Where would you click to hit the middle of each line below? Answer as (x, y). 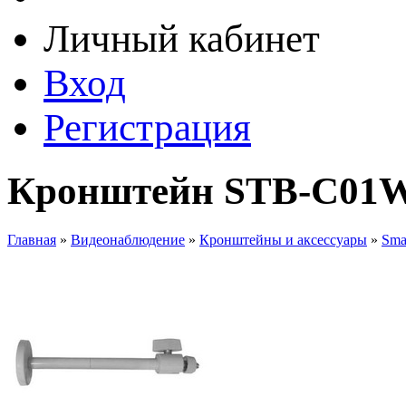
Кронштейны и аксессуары (283, 240)
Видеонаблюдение (128, 240)
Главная (32, 240)
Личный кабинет (182, 38)
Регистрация (147, 127)
